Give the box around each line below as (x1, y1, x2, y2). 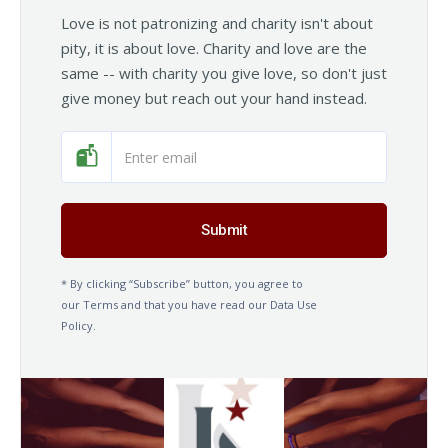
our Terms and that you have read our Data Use (61, 297, 317, 312)
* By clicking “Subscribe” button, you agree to (61, 276, 303, 291)
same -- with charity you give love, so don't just (61, 63, 387, 83)
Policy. (61, 318, 96, 333)
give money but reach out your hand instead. (61, 88, 367, 108)
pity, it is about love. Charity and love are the (61, 38, 367, 58)
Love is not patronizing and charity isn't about (61, 13, 373, 33)
